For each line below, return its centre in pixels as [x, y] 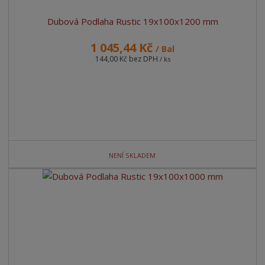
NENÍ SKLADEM [132, 155]
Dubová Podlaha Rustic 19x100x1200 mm [132, 22]
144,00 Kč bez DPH [127, 59]
